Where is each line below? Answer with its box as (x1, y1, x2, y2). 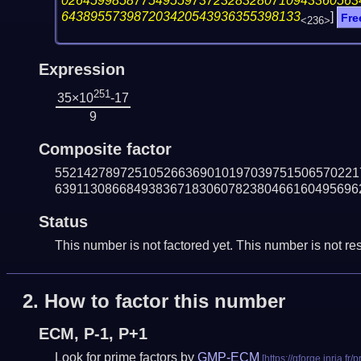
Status (38, 212, 88, 230)
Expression (38, 60, 125, 78)
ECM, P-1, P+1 (38, 325, 147, 343)
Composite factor (38, 139, 172, 158)
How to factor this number (44, 290, 285, 313)
